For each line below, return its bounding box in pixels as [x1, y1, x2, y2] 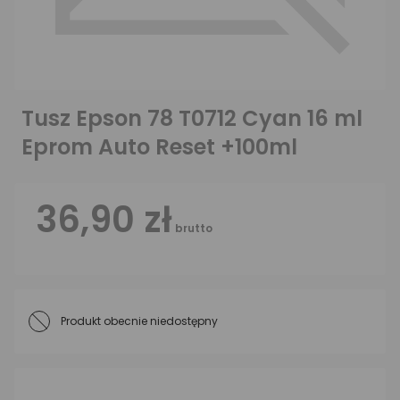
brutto [172, 221, 212, 236]
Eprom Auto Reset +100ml [21, 132, 297, 162]
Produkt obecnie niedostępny [61, 313, 218, 329]
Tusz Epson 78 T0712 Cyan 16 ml [21, 104, 362, 133]
